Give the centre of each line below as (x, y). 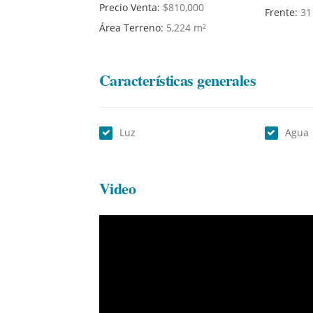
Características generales (178, 80)
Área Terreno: (133, 28)
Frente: (282, 13)
